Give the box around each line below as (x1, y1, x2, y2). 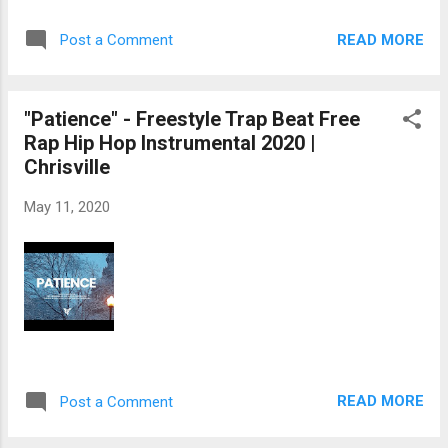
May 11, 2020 (24, 198, 110, 217)
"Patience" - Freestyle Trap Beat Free (24, 107, 360, 132)
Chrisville (24, 155, 110, 180)
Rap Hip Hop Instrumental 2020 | (24, 131, 316, 156)
